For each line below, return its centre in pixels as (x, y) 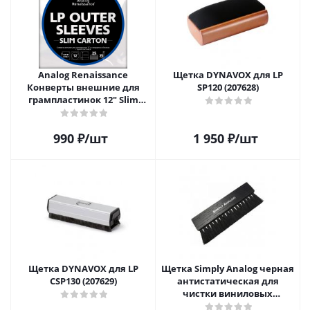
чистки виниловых (228, 293)
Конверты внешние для (83, 87)
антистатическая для (228, 281)
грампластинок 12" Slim (83, 100)
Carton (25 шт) (83, 112)
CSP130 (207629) (83, 281)
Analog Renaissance (83, 75)
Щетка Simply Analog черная (228, 268)
